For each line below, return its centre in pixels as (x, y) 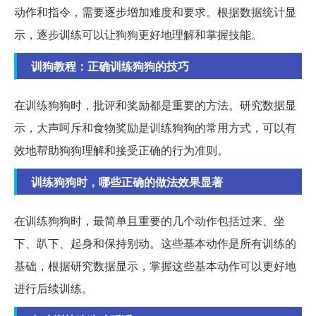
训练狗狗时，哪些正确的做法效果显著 (127, 182)
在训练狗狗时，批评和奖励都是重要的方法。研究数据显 (155, 105)
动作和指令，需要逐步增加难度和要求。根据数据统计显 (155, 12)
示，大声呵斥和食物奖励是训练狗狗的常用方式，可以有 (155, 128)
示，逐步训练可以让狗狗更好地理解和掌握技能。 (138, 35)
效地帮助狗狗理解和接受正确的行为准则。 (121, 150)
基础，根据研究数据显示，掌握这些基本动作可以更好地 (155, 266)
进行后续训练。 (54, 288)
